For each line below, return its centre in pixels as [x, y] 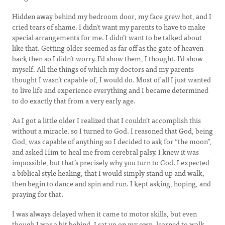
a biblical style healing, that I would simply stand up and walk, [108, 173]
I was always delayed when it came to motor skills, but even [104, 213]
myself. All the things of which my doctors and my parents [103, 69]
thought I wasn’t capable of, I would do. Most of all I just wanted [111, 79]
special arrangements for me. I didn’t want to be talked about [107, 37]
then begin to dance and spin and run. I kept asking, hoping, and [111, 183]
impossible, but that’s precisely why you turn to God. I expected [111, 162]
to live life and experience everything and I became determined [110, 90]
